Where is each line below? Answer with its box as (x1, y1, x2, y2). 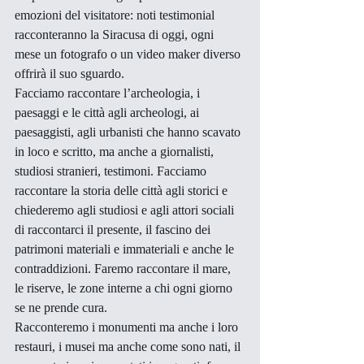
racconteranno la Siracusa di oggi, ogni (15, 27, 217, 41)
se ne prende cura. (15, 300, 107, 314)
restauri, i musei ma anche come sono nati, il (15, 339, 244, 353)
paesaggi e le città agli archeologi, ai (15, 105, 202, 119)
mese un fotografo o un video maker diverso (15, 46, 244, 61)
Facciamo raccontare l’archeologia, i (15, 85, 203, 100)
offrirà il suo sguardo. (15, 66, 124, 80)
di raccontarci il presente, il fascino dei (15, 222, 214, 236)
